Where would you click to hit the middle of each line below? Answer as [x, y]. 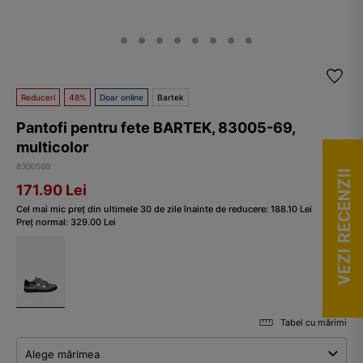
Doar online [122, 97]
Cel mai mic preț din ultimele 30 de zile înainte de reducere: [143, 209]
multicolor [52, 147]
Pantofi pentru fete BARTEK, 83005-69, [156, 127]
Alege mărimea [62, 354]
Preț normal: [43, 222]
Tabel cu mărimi [314, 322]
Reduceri [38, 97]
